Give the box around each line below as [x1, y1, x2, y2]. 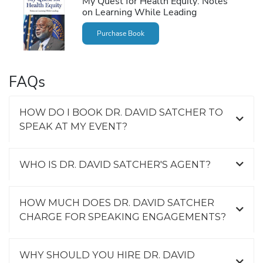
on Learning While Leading [82, 5, 197, 19]
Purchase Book [96, 29, 144, 39]
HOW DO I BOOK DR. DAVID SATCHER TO [19, 106, 223, 119]
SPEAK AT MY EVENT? [19, 120, 127, 133]
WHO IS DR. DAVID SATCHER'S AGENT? [19, 159, 211, 171]
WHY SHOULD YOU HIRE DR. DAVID [19, 249, 195, 261]
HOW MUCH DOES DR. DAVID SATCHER [19, 197, 214, 209]
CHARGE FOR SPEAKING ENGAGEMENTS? [19, 211, 226, 223]
